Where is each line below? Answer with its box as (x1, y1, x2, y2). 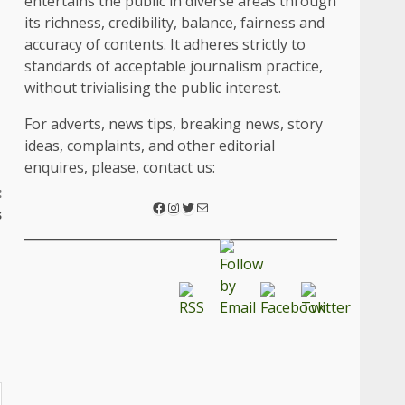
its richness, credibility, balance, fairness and (24, 12, 325, 33)
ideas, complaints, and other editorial (24, 135, 276, 155)
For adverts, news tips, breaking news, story (24, 113, 324, 134)
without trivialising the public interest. (24, 77, 282, 98)
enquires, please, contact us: (24, 156, 216, 177)
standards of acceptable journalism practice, (24, 55, 324, 76)
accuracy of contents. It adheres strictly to (24, 33, 306, 54)
